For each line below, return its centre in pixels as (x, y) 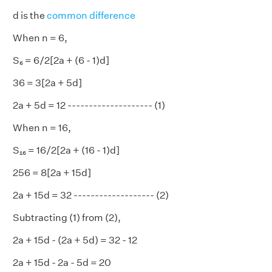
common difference (91, 15)
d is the (30, 15)
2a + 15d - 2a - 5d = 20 (62, 263)
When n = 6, (40, 38)
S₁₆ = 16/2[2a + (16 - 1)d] (66, 150)
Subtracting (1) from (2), (67, 218)
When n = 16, (42, 128)
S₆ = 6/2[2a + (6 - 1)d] (61, 60)
